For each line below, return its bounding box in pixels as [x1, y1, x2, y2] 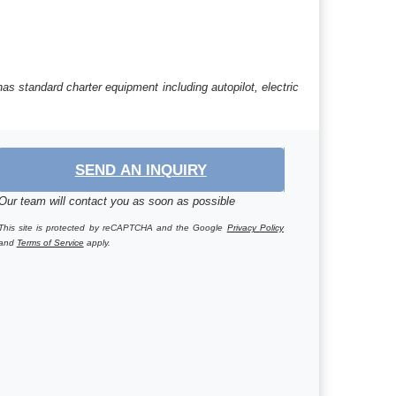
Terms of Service [16, 237, 84, 247]
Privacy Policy [226, 222, 284, 232]
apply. [83, 237, 110, 247]
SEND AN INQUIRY [74, 161, 207, 178]
